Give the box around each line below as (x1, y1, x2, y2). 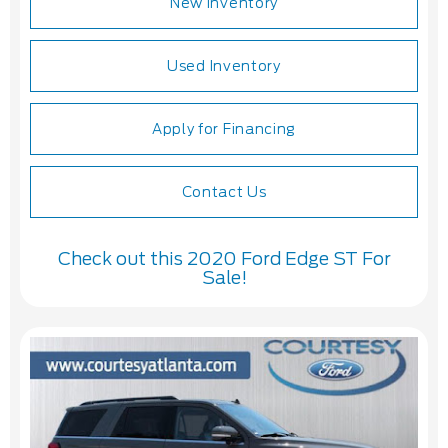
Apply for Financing (151, 121, 297, 138)
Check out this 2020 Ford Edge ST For (57, 248, 391, 270)
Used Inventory (167, 58, 281, 75)
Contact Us (181, 184, 267, 201)
